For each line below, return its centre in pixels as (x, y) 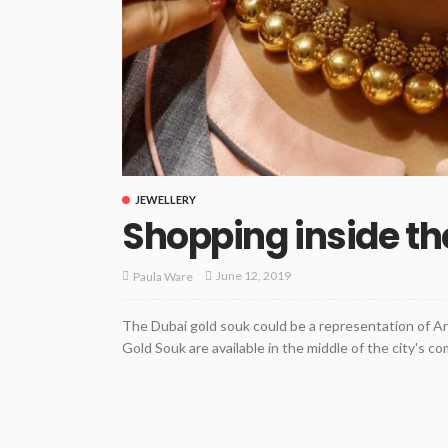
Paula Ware (163, 276)
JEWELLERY (165, 199)
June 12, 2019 (253, 276)
